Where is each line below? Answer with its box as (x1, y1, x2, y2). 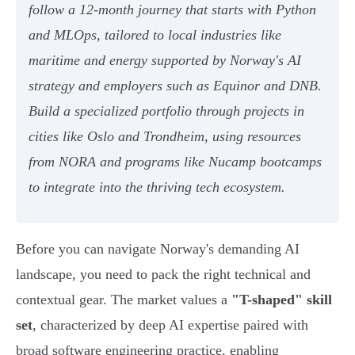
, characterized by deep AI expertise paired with (32, 317, 308, 334)
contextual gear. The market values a (16, 292, 231, 308)
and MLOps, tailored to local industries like (29, 27, 281, 44)
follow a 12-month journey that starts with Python (29, 2, 316, 18)
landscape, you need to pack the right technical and (16, 266, 311, 283)
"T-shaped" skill (231, 292, 332, 308)
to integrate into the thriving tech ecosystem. (29, 179, 285, 196)
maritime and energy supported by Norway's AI (29, 52, 301, 69)
